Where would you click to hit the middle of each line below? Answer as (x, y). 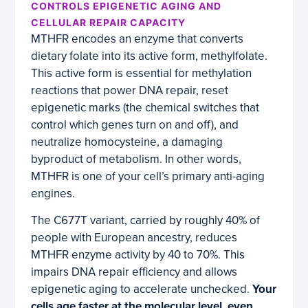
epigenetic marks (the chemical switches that (145, 108)
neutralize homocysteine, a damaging (127, 142)
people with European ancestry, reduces (134, 238)
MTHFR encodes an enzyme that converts (137, 39)
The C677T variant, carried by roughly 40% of (145, 221)
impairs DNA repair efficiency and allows (134, 272)
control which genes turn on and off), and (135, 125)
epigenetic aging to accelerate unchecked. (142, 289)
